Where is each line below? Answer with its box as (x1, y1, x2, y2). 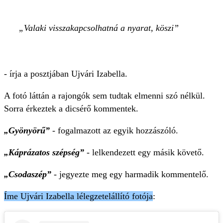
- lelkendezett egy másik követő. (87, 147, 204, 157)
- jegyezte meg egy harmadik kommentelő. (51, 169, 209, 179)
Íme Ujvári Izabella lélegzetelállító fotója (4, 191, 153, 201)
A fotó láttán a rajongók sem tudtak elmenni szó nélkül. (4, 91, 205, 101)
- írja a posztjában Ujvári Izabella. (4, 69, 127, 79)
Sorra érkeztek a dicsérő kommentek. (4, 104, 138, 113)
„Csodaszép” (4, 169, 51, 179)
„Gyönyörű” (4, 125, 50, 135)
